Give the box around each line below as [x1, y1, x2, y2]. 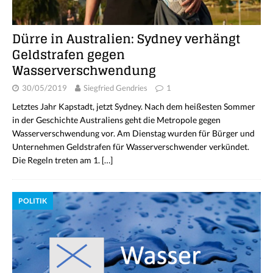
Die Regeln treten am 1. [12, 154, 102, 165]
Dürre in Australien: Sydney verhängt [12, 27, 240, 50]
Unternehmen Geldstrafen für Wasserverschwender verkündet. [12, 141, 249, 152]
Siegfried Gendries [83, 82, 147, 93]
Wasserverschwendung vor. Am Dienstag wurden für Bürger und [12, 127, 255, 138]
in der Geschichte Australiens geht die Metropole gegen [12, 114, 221, 125]
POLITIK [18, 196, 47, 205]
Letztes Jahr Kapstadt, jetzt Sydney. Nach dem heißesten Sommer [12, 101, 255, 112]
